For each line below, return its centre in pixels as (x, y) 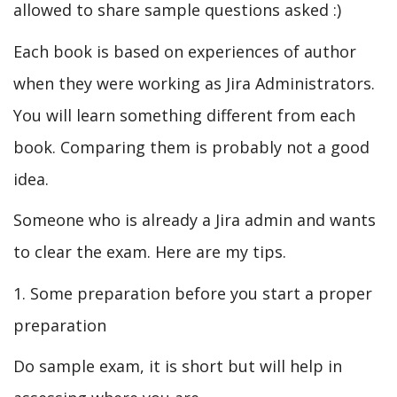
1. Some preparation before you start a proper (193, 293)
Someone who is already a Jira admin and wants (195, 220)
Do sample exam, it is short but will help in (178, 366)
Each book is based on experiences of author (185, 51)
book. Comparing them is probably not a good (191, 147)
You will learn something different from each (184, 115)
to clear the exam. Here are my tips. (150, 252)
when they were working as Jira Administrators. (194, 83)
